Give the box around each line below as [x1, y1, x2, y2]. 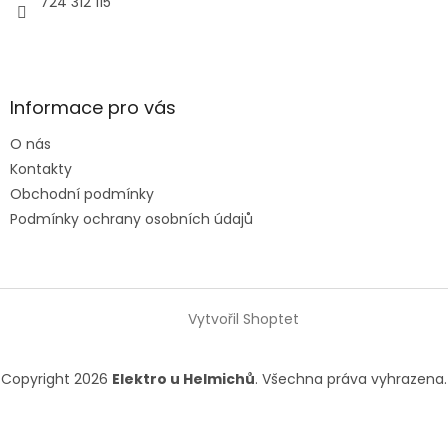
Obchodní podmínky [10, 183, 154, 204]
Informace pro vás [10, 94, 176, 120]
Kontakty [10, 158, 72, 179]
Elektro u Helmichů [112, 368, 255, 389]
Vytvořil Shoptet [187, 308, 299, 329]
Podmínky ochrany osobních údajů [10, 208, 253, 229]
